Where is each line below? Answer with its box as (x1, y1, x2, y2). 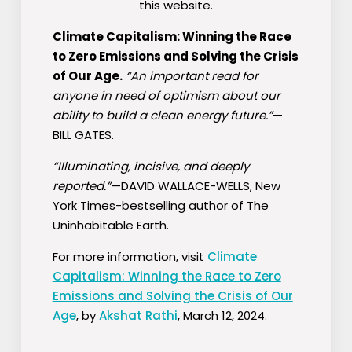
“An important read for (122, 68, 258, 85)
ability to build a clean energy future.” (52, 107, 273, 124)
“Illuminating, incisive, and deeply (52, 158, 249, 175)
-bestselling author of (115, 197, 247, 214)
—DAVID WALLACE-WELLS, (110, 178, 255, 195)
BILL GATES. (52, 126, 114, 144)
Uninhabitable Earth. (52, 217, 169, 234)
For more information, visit (52, 248, 207, 266)
